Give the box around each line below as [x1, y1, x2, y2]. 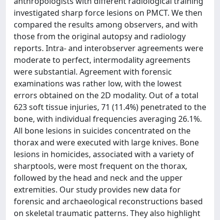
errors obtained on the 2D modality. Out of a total [14, 90, 198, 101]
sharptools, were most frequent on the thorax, [14, 161, 187, 171]
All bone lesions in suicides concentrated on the [14, 125, 191, 136]
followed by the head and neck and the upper [14, 172, 183, 183]
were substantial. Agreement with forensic [14, 66, 172, 77]
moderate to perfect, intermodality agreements [14, 55, 191, 65]
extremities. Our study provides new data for [14, 184, 181, 195]
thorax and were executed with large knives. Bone [14, 137, 199, 148]
